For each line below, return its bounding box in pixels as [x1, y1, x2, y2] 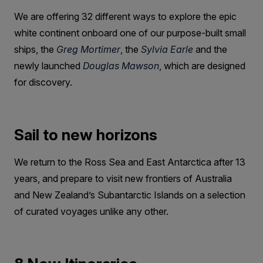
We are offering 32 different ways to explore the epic [14, 10, 237, 22]
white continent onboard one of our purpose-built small [14, 26, 246, 39]
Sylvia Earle [141, 43, 193, 55]
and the [193, 43, 227, 55]
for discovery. [14, 76, 72, 88]
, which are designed [159, 59, 245, 72]
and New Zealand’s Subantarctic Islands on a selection [14, 188, 245, 201]
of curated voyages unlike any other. [14, 205, 168, 217]
